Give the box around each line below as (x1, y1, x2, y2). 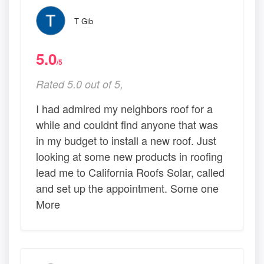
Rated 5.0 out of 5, (36, 77, 123, 92)
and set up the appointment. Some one (36, 180, 219, 196)
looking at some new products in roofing (36, 148, 223, 164)
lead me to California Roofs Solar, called (36, 164, 225, 180)
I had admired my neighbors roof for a (36, 101, 213, 117)
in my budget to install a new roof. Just (36, 133, 216, 148)
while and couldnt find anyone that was (36, 117, 218, 133)
